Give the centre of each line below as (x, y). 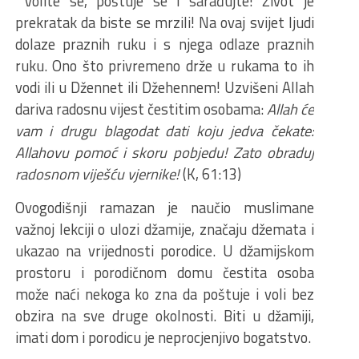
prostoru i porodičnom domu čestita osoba (164, 272)
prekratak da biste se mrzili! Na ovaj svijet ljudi (164, 22)
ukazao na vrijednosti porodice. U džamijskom (164, 250)
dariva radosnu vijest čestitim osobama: (141, 109)
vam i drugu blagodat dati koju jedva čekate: (164, 130)
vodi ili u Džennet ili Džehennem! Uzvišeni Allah (164, 87)
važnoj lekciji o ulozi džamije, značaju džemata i (164, 229)
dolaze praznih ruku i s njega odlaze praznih (164, 44)
